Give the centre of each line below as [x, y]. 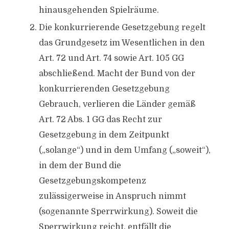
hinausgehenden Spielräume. [99, 10]
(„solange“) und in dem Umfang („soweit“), [124, 150]
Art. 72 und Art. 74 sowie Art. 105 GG [111, 58]
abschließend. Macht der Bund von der [117, 74]
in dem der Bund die [80, 166]
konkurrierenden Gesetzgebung [104, 89]
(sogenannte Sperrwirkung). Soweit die [118, 212]
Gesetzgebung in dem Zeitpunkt [104, 135]
